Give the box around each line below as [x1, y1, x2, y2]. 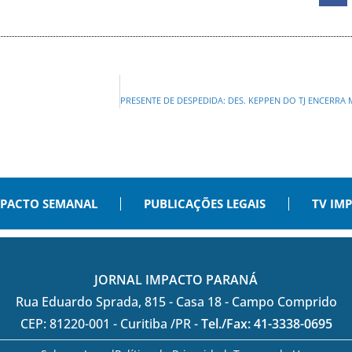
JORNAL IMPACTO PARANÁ [94, 271, 258, 289]
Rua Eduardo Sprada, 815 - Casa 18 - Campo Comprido [15, 293, 337, 311]
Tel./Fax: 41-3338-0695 [200, 315, 332, 333]
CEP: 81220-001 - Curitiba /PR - [20, 315, 201, 333]
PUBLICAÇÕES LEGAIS [143, 196, 266, 212]
